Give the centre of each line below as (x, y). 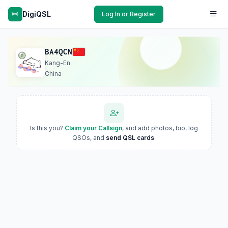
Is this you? (47, 128)
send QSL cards (130, 138)
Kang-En (58, 63)
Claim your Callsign (93, 128)
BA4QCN (59, 52)
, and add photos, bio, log (160, 128)
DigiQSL (37, 14)
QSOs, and (89, 138)
